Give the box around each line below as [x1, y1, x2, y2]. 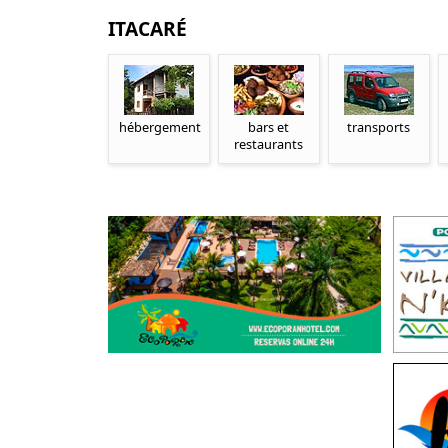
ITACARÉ [107, 15, 187, 43]
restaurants [234, 135, 304, 154]
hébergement [118, 118, 201, 137]
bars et [248, 118, 290, 137]
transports [347, 118, 411, 137]
